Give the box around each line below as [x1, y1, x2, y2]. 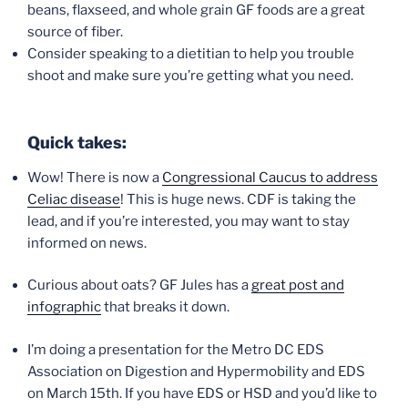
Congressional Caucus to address [162, 168, 378, 186]
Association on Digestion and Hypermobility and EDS [27, 362, 365, 380]
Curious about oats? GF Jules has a [27, 277, 251, 294]
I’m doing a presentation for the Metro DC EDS [27, 341, 324, 358]
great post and [251, 277, 344, 294]
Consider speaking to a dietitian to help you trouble [27, 45, 354, 62]
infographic [27, 299, 101, 316]
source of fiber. [27, 23, 123, 40]
